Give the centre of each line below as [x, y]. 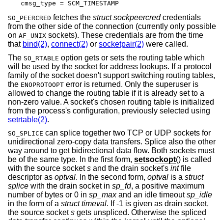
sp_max [103, 195]
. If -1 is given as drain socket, [158, 204]
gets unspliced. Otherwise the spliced [140, 213]
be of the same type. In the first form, [71, 160]
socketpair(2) [121, 44]
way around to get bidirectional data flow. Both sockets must [111, 151]
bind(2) [35, 44]
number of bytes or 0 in [48, 195]
